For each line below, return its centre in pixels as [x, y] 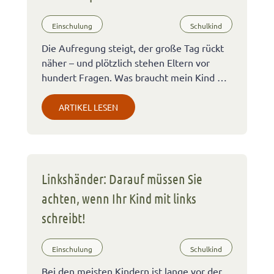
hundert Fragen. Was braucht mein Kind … [134, 77]
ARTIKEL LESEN [88, 107]
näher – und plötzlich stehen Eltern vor [126, 63]
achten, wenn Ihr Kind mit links [119, 198]
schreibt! [64, 218]
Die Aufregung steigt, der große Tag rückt [133, 48]
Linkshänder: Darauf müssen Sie [122, 179]
